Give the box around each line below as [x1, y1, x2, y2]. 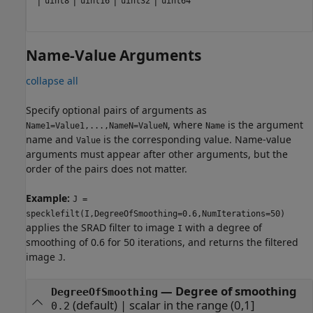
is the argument [225, 118, 303, 132]
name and [26, 133, 76, 147]
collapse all [26, 74, 78, 88]
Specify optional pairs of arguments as [26, 103, 207, 117]
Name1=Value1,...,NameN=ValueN [26, 121, 168, 131]
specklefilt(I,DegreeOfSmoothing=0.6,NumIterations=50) [26, 209, 285, 219]
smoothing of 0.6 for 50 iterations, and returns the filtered [26, 235, 298, 249]
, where [168, 118, 205, 132]
